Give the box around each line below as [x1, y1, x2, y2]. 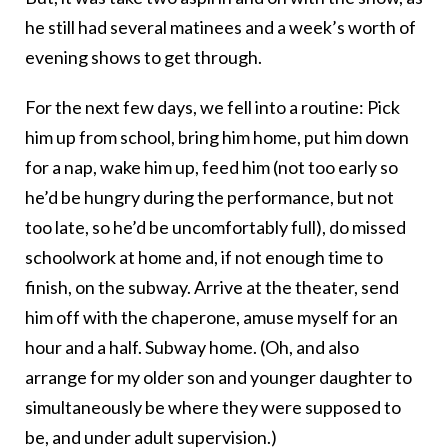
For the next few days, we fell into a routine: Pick [25, 96, 400, 119]
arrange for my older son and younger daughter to [25, 366, 412, 389]
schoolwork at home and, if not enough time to [25, 246, 383, 269]
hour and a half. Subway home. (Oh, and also [25, 336, 359, 359]
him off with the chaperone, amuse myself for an [25, 306, 398, 329]
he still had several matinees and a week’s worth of [25, 16, 416, 39]
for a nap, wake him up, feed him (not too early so [25, 156, 398, 179]
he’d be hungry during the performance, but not [25, 186, 394, 209]
